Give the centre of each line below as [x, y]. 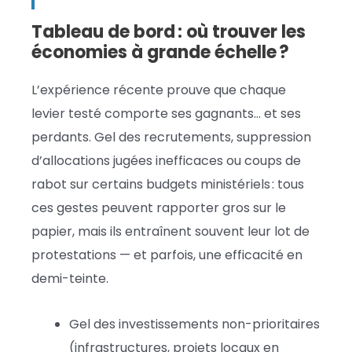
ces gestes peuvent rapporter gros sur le [159, 207]
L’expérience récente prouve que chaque [159, 90]
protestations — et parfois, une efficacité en [167, 255]
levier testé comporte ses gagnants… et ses [166, 113]
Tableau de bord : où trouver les [169, 31]
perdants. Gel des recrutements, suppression [171, 137]
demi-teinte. [70, 278]
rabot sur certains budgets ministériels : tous [168, 184]
